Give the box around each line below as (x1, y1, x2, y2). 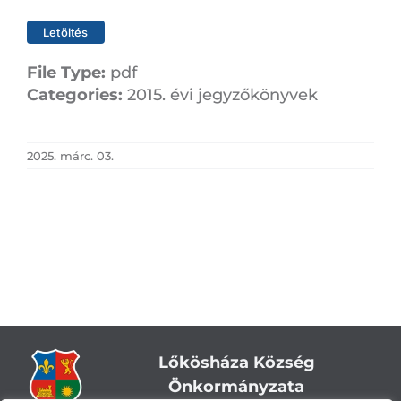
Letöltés (43, 25, 89, 40)
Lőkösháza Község (158, 353, 315, 373)
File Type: (27, 63, 110, 83)
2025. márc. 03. (27, 149, 114, 164)
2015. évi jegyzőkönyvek (127, 85, 318, 106)
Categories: (27, 85, 127, 106)
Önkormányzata (168, 377, 305, 397)
